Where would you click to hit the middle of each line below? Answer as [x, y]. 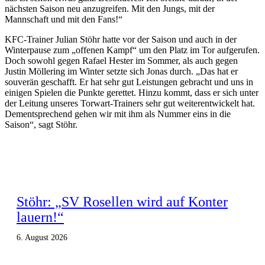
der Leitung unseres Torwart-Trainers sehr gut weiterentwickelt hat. [130, 103]
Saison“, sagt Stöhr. [41, 124]
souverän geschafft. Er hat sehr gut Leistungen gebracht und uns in [129, 82]
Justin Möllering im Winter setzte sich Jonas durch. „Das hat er [121, 71]
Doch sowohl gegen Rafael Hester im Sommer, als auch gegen [121, 60]
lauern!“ [40, 217]
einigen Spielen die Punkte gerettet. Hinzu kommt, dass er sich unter [132, 92]
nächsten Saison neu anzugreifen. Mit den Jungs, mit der [110, 8]
